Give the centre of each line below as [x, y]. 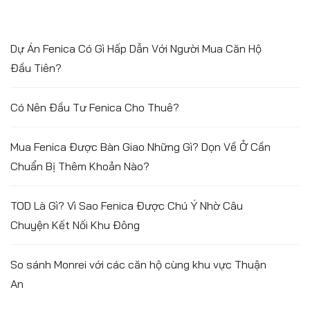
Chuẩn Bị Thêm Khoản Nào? [80, 166]
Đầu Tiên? [36, 67]
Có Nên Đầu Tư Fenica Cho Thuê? [95, 107]
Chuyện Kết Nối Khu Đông [75, 225]
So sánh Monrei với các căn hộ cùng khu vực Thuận [138, 264]
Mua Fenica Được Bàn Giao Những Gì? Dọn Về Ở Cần [140, 146]
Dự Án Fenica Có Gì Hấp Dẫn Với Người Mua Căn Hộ [136, 48]
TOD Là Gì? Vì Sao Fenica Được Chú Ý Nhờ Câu [127, 205]
